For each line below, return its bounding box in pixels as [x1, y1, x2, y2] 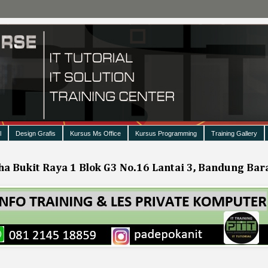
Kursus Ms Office [70, 129, 121, 137]
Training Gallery [211, 129, 257, 137]
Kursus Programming [135, 129, 197, 137]
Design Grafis [16, 129, 56, 137]
